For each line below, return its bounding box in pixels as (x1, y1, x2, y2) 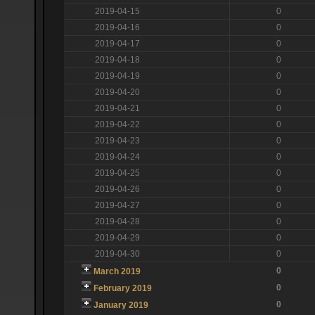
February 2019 (93, 283, 152, 293)
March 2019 (93, 266, 141, 276)
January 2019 (93, 300, 148, 310)
